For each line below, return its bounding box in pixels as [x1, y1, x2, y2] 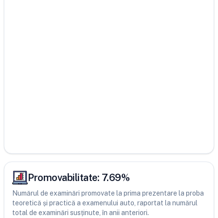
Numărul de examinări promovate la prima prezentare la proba [12, 189, 204, 197]
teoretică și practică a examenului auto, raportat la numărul [12, 199, 198, 207]
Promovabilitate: [28, 172, 102, 183]
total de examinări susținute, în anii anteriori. [12, 209, 149, 217]
